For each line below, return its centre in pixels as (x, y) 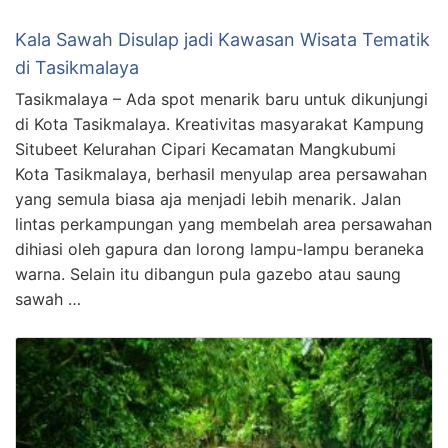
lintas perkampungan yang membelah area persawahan (223, 224)
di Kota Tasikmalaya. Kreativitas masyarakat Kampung (219, 124)
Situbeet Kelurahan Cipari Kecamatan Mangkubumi (205, 149)
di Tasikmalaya (77, 68)
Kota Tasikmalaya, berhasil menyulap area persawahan (221, 174)
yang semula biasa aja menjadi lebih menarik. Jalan (208, 199)
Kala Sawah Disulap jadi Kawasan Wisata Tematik (222, 40)
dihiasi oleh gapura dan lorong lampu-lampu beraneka (219, 249)
